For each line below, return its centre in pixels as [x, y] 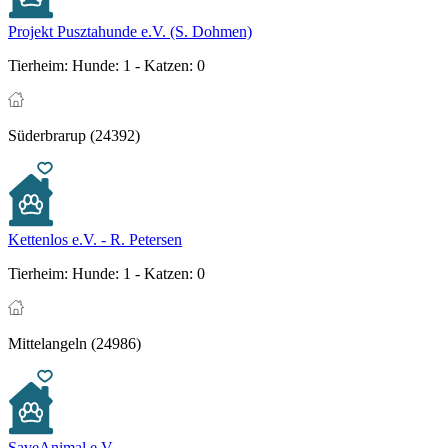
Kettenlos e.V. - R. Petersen [95, 240]
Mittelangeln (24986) [74, 344]
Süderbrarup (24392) [74, 136]
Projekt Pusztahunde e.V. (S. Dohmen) [130, 32]
